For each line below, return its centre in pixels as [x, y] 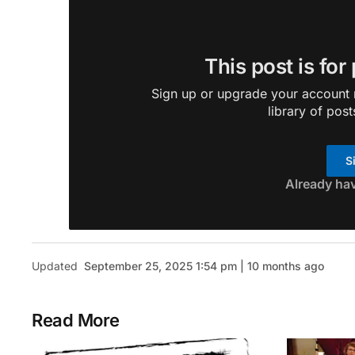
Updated [55, 266]
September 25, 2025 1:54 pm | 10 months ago [204, 266]
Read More [76, 321]
